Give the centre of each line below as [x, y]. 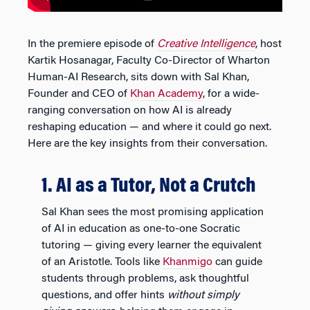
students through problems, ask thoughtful [145, 279]
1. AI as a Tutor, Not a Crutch [149, 187]
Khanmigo [188, 262]
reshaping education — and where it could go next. [149, 127]
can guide [237, 262]
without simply [203, 295]
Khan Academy [166, 94]
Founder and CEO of [79, 94]
